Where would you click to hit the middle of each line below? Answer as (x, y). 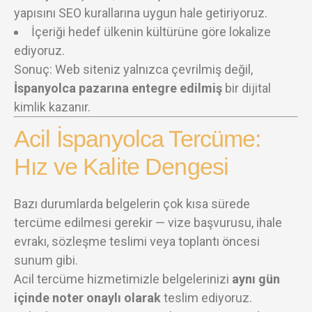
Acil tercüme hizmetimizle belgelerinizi (123, 279)
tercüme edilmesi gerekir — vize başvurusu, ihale (148, 222)
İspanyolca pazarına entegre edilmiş (118, 88)
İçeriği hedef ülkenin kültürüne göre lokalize (151, 31)
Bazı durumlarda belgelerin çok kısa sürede (132, 203)
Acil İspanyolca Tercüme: (138, 138)
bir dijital (247, 88)
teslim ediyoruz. (206, 297)
